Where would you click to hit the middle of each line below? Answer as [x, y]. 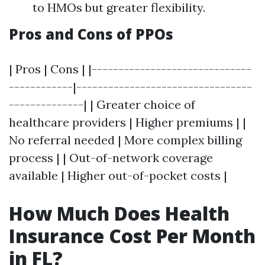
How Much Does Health [119, 213]
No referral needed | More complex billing [125, 140]
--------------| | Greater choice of [102, 104]
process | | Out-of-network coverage [111, 158]
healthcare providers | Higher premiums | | [127, 122]
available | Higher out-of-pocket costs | [118, 175]
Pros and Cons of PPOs [91, 34]
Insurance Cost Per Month [132, 236]
